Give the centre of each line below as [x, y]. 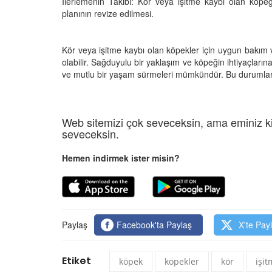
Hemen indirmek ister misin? [121, 158]
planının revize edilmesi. [108, 13]
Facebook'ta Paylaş [155, 224]
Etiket [76, 260]
